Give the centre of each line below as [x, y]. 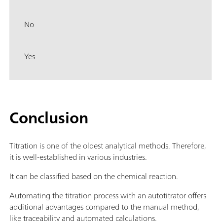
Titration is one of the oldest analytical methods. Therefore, [108, 145]
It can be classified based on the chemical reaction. [94, 176]
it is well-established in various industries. [78, 157]
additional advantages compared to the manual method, [104, 206]
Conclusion [49, 117]
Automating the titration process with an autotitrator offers [108, 195]
